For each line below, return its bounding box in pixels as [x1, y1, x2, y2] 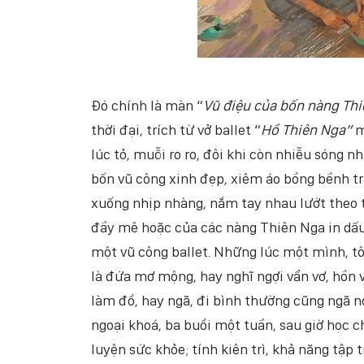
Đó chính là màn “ [91, 97, 203, 114]
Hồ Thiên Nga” [261, 121, 352, 138]
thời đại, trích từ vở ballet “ [91, 121, 261, 138]
